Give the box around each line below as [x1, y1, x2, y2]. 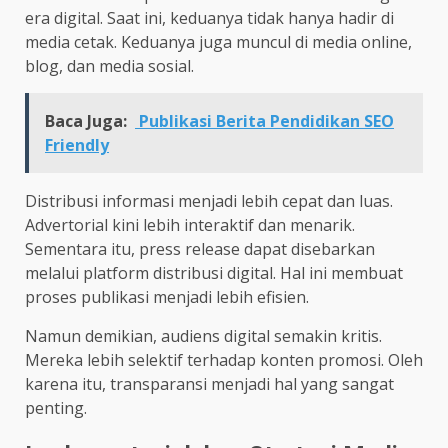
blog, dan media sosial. [25, 54, 194, 77]
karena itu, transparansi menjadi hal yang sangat [25, 372, 394, 395]
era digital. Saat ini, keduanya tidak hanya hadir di [25, 6, 394, 29]
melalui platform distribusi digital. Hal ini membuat [25, 261, 403, 284]
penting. [25, 396, 87, 419]
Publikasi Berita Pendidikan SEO [135, 109, 394, 132]
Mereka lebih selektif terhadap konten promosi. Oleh [25, 348, 423, 371]
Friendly [45, 133, 109, 156]
